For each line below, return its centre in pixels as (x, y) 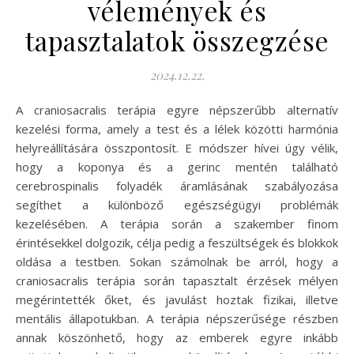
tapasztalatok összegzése (177, 40)
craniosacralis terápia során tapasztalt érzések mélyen (177, 280)
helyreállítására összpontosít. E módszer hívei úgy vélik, (177, 147)
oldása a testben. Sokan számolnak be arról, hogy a (177, 261)
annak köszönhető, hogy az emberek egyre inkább (177, 337)
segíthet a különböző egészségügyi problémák (177, 204)
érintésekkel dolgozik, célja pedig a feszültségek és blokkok (177, 242)
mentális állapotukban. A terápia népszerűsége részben (177, 318)
